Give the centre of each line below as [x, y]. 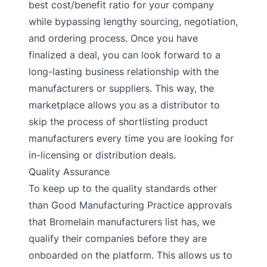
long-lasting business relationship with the [124, 72]
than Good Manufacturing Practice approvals [130, 205]
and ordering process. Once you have [113, 38]
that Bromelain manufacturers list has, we [122, 222]
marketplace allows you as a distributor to [124, 105]
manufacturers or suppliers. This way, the [121, 88]
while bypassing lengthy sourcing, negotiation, [133, 21]
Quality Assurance [69, 172]
